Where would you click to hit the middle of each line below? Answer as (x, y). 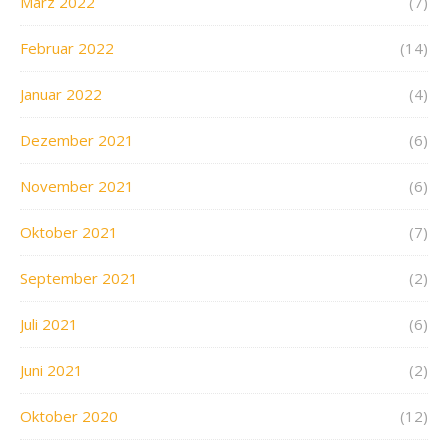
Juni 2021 (51, 370)
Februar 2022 (67, 48)
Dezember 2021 (77, 140)
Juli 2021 (49, 324)
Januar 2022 (61, 94)
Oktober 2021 (69, 232)
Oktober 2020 (69, 416)
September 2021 (79, 278)
